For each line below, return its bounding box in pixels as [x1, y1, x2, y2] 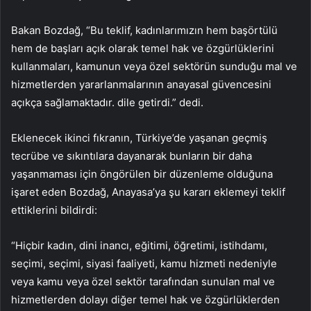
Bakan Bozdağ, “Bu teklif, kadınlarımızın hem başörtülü [11, 23, 278, 37]
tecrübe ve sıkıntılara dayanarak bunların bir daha [11, 149, 252, 162]
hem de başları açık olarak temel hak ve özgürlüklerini [11, 41, 274, 55]
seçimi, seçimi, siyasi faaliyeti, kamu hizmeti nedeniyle [11, 256, 277, 270]
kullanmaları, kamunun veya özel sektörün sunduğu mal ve [11, 59, 297, 73]
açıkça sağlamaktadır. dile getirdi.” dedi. [11, 95, 203, 109]
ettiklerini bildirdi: [11, 203, 97, 217]
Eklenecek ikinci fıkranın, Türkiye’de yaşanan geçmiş [11, 131, 267, 144]
